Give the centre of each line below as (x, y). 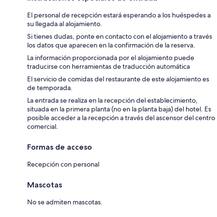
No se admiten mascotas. (65, 202)
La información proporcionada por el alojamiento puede (111, 57)
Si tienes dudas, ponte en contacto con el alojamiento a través (120, 36)
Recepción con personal (63, 164)
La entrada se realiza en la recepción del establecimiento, (112, 100)
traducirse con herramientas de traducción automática (108, 66)
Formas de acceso (60, 147)
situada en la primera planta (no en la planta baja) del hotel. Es (119, 109)
